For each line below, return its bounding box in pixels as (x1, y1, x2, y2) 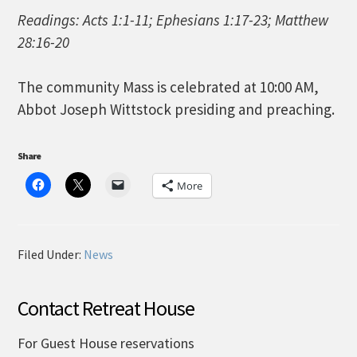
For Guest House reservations (18, 334, 195, 352)
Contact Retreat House (18, 295, 195, 321)
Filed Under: (18, 246, 84, 262)
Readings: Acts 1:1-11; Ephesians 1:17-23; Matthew (18, 10, 329, 29)
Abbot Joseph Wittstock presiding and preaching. (18, 100, 335, 119)
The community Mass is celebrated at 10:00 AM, (18, 77, 320, 96)
